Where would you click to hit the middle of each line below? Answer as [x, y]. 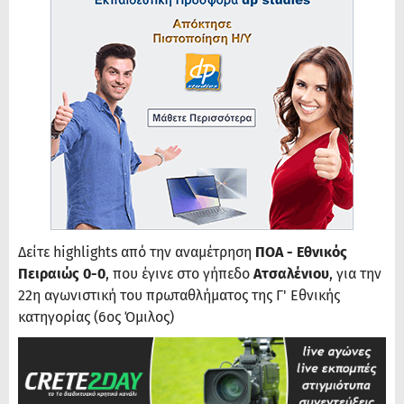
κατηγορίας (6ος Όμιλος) [96, 317]
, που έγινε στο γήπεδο [179, 274]
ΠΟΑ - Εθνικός [301, 252]
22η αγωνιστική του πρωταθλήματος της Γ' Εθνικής [179, 296]
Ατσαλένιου [291, 274]
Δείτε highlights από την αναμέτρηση [137, 252]
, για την [355, 274]
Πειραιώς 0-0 [62, 274]
